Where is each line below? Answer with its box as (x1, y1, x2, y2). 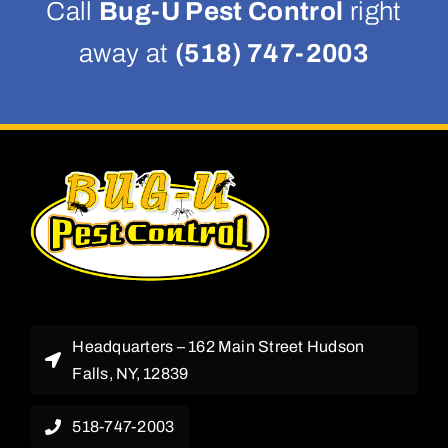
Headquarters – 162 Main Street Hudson (72, 338, 365, 356)
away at (79, 39, 175, 68)
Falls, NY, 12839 (72, 365, 189, 383)
